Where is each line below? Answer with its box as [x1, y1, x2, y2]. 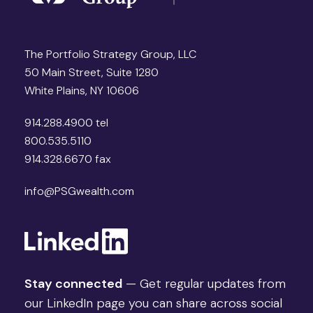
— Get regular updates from [122, 275, 286, 293]
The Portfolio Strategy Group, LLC [24, 47, 196, 62]
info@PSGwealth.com [24, 184, 134, 199]
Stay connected [24, 275, 122, 293]
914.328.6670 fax [24, 152, 111, 167]
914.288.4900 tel [24, 115, 108, 131]
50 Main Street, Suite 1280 [24, 65, 159, 80]
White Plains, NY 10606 [24, 83, 139, 99]
